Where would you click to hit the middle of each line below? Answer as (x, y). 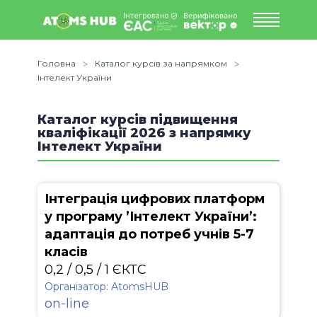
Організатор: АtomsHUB (106, 287)
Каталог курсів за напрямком (161, 63)
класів (66, 252)
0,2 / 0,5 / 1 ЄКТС (96, 270)
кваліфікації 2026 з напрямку (144, 133)
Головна (57, 63)
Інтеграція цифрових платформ (155, 199)
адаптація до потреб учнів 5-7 (149, 234)
